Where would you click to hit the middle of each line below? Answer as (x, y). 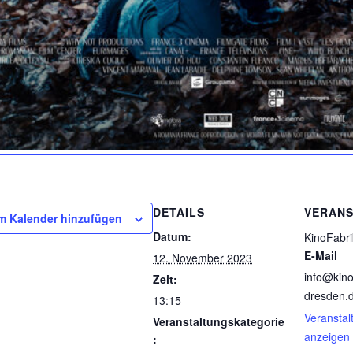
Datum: (172, 237)
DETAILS (179, 212)
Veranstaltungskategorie (219, 322)
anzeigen (327, 337)
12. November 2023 (203, 258)
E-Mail (321, 256)
